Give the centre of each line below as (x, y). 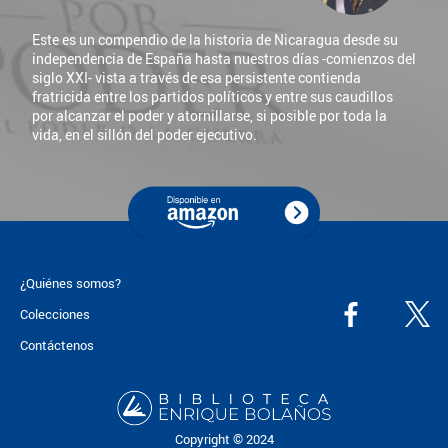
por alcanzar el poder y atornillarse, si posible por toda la (209, 115)
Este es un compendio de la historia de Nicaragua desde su (215, 39)
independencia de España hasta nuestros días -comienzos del (224, 58)
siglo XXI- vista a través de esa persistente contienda (196, 77)
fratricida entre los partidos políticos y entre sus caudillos (212, 96)
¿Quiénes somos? (70, 282)
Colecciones (54, 314)
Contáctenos (56, 345)
